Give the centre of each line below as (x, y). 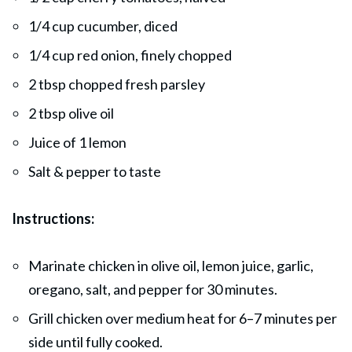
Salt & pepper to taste (95, 171)
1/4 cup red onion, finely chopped (130, 55)
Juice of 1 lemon (77, 142)
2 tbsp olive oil (71, 113)
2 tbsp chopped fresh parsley (117, 84)
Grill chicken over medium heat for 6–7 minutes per (183, 318)
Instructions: (53, 218)
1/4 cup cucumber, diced (103, 26)
